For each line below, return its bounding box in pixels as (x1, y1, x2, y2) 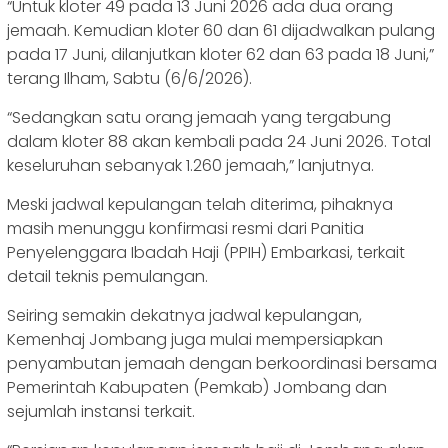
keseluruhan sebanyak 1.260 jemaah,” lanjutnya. (7, 154, 374, 178)
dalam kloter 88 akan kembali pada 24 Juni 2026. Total (7, 130, 431, 154)
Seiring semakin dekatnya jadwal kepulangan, (7, 304, 362, 328)
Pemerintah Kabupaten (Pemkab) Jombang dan (7, 376, 387, 400)
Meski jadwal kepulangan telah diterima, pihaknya (7, 193, 393, 217)
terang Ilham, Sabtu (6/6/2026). (7, 67, 252, 91)
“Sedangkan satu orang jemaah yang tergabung (7, 106, 391, 130)
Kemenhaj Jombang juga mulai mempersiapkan (7, 328, 383, 352)
